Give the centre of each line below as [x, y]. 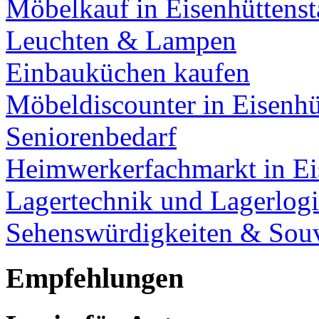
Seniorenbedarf [91, 136]
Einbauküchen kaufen [128, 72]
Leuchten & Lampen [121, 40]
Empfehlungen [95, 278]
